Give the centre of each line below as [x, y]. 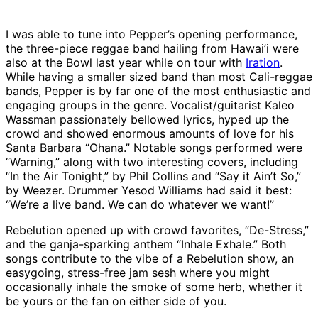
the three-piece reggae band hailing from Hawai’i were [152, 49]
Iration [263, 63]
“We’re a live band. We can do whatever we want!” [140, 205]
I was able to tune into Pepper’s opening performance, [152, 34]
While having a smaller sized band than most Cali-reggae [159, 77]
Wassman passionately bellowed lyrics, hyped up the [147, 120]
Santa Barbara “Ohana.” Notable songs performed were [154, 148]
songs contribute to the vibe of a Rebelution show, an [150, 259]
